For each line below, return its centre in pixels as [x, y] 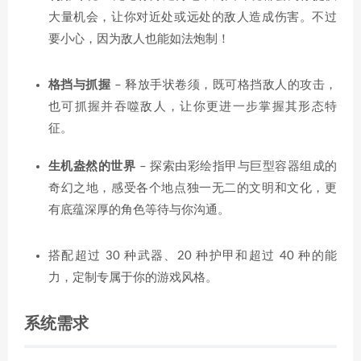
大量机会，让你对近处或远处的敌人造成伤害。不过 [193, 17]
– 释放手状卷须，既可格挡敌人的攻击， [224, 85]
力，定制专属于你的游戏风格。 [133, 277]
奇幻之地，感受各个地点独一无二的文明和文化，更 [193, 188]
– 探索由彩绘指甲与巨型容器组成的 [237, 166]
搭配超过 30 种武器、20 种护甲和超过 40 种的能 [193, 255]
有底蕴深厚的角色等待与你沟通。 [139, 210]
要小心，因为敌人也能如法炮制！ [139, 39]
